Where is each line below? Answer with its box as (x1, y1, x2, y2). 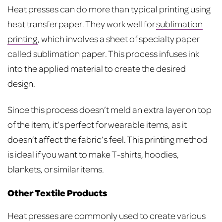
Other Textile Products (7, 186, 107, 199)
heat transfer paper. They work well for (7, 17, 156, 29)
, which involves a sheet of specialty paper (38, 32, 199, 44)
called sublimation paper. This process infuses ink (7, 47, 199, 59)
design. (7, 77, 37, 89)
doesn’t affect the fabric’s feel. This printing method (7, 133, 208, 145)
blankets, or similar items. (7, 163, 106, 174)
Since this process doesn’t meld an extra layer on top (7, 103, 212, 115)
